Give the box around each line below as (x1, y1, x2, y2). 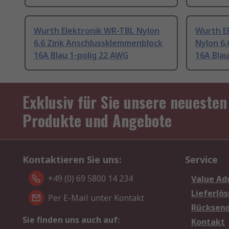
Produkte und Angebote (22, 109, 172, 132)
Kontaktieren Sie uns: (22, 153, 122, 166)
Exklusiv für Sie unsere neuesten (22, 90, 227, 114)
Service (185, 153, 218, 166)
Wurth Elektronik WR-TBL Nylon (34, 25, 159, 37)
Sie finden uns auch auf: (22, 214, 120, 226)
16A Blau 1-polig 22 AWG (34, 50, 128, 61)
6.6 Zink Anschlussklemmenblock (34, 37, 163, 49)
